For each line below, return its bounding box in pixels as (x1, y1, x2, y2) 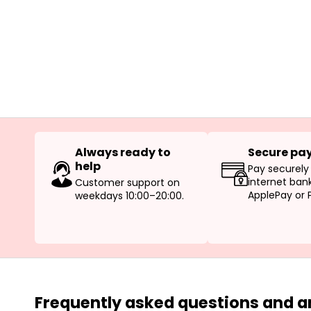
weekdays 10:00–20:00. (75, 189, 184, 203)
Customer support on (75, 176, 180, 190)
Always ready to (75, 144, 171, 161)
